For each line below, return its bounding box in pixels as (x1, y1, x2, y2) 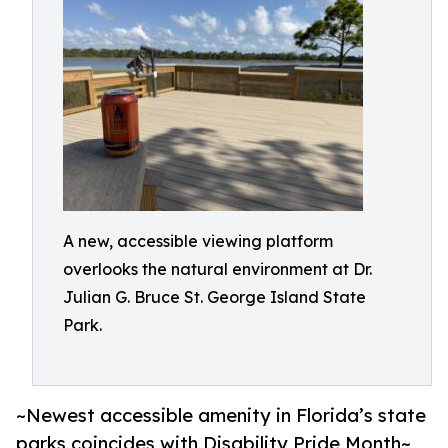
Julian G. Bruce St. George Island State (63, 287, 366, 307)
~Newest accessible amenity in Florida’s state (16, 404, 426, 427)
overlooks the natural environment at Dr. (63, 259, 372, 279)
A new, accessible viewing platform (63, 231, 333, 251)
